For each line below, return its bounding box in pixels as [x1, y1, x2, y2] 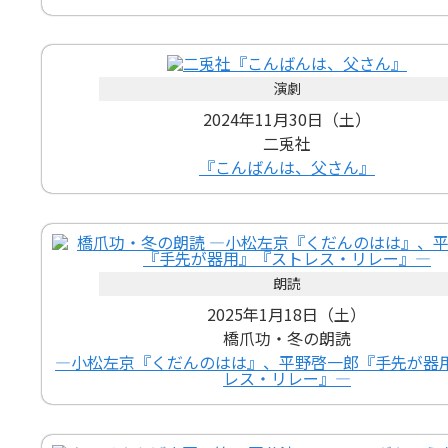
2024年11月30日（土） [202, 107, 371, 132]
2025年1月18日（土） [207, 302, 367, 326]
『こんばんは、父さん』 [198, 155, 375, 180]
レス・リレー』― [222, 366, 351, 390]
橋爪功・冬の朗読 [222, 326, 351, 350]
